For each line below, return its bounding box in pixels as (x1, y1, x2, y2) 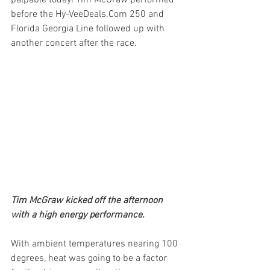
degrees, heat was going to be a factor (11, 253, 169, 265)
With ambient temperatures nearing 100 (11, 238, 180, 251)
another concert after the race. (11, 37, 139, 50)
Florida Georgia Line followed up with (11, 23, 167, 36)
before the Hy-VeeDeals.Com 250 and (11, 8, 166, 21)
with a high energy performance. (11, 209, 145, 222)
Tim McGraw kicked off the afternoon (11, 195, 165, 207)
